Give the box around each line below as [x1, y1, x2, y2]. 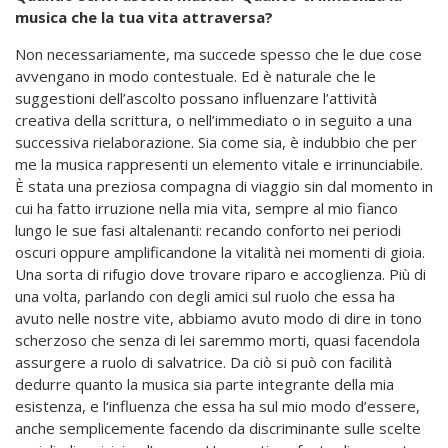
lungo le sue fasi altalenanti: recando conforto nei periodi [15, 220, 401, 241]
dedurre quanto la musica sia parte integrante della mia [15, 374, 394, 395]
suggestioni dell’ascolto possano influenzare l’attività [15, 88, 377, 109]
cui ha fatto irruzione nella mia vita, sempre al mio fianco [15, 198, 398, 219]
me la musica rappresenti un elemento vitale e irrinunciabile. [15, 154, 423, 175]
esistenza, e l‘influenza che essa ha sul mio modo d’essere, [15, 396, 420, 417]
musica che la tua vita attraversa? [15, 7, 273, 28]
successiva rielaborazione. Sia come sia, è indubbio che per [15, 132, 417, 153]
